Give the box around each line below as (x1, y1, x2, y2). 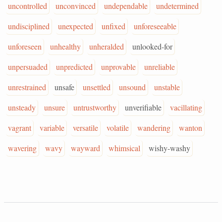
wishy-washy (149, 143, 190, 153)
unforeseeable (134, 21, 176, 31)
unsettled (83, 82, 111, 92)
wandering (137, 122, 170, 133)
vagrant (8, 122, 31, 133)
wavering (8, 143, 37, 153)
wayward (71, 143, 100, 153)
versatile (73, 122, 98, 133)
